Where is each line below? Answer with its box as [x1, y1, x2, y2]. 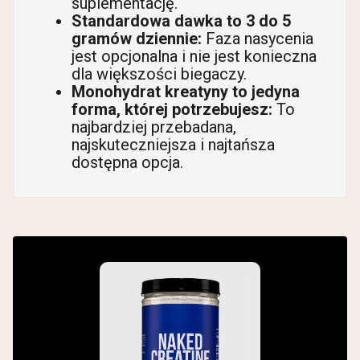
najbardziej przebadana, [72, 117, 236, 137]
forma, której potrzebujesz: [72, 100, 272, 120]
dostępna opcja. [72, 153, 183, 173]
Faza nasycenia [202, 29, 313, 49]
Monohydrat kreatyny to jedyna [72, 82, 300, 102]
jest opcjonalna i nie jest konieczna [72, 47, 317, 67]
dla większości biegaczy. [72, 64, 247, 84]
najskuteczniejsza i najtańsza [72, 135, 275, 155]
